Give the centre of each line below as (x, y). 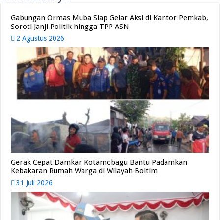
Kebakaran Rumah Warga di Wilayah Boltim (84, 171)
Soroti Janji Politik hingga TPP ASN (70, 27)
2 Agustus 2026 (41, 39)
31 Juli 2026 (35, 182)
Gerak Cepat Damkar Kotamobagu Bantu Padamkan (99, 162)
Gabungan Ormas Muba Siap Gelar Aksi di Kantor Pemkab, (110, 18)
